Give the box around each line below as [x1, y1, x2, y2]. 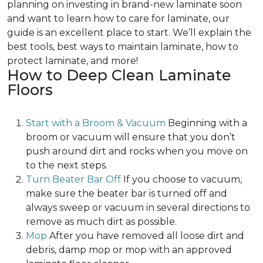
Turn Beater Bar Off [26, 174, 121, 186]
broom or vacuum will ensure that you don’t [26, 131, 235, 143]
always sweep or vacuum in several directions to [26, 202, 250, 214]
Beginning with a [168, 117, 247, 129]
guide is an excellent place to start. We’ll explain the [7, 27, 251, 39]
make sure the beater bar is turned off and [26, 188, 227, 200]
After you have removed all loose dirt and [47, 230, 244, 242]
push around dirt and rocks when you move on [26, 146, 248, 157]
